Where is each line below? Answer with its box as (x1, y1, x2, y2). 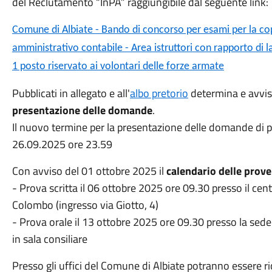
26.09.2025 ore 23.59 (12, 136, 112, 152)
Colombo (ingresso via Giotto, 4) (12, 197, 158, 213)
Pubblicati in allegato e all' (12, 85, 130, 101)
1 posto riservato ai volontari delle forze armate (12, 61, 224, 72)
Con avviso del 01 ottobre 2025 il (12, 163, 166, 179)
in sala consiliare (12, 231, 87, 247)
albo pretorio (129, 85, 188, 101)
